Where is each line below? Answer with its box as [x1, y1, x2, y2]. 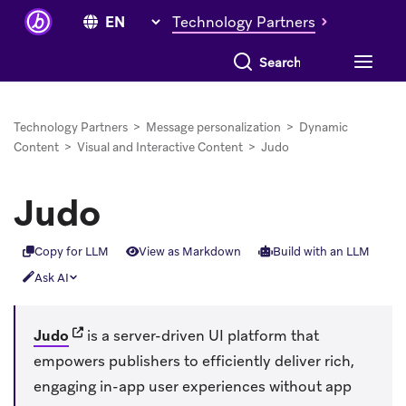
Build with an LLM [272, 244, 370, 260]
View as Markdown [138, 244, 241, 260]
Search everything [218, 48, 329, 64]
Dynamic [299, 120, 348, 135]
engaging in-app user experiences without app [34, 376, 352, 396]
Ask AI [34, 269, 69, 285]
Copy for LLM [34, 244, 109, 260]
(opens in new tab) [68, 324, 198, 344]
